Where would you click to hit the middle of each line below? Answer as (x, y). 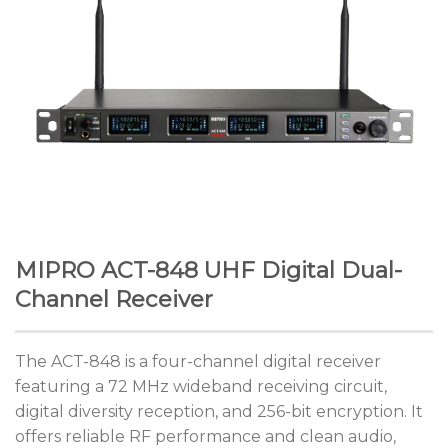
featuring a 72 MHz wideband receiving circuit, (201, 386)
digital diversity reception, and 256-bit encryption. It (219, 411)
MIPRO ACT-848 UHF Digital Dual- (208, 270)
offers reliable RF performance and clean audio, (205, 436)
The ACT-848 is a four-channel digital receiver (198, 361)
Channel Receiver (114, 299)
